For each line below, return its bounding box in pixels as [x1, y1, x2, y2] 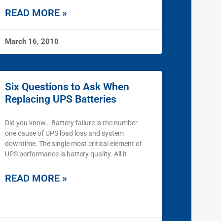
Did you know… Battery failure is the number [5, 119, 138, 127]
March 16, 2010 [5, 37, 59, 46]
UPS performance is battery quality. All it [5, 150, 127, 158]
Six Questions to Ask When [5, 81, 129, 93]
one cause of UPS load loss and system [5, 129, 124, 138]
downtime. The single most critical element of [5, 140, 142, 148]
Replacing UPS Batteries [5, 93, 116, 106]
